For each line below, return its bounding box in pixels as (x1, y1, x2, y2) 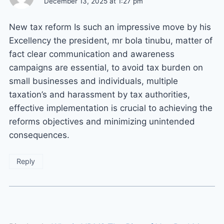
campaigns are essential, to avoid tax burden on (9, 62, 203, 73)
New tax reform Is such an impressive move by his (9, 22, 211, 32)
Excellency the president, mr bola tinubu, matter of (9, 35, 212, 46)
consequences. (9, 130, 69, 140)
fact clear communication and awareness (9, 49, 174, 59)
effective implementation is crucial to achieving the (9, 103, 212, 113)
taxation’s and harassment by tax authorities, (9, 89, 190, 100)
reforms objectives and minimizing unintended (9, 116, 195, 127)
